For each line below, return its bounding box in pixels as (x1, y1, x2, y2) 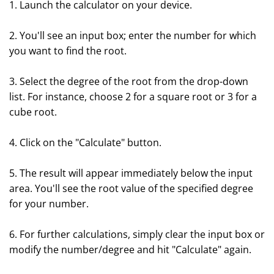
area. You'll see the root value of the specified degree (9, 182, 253, 195)
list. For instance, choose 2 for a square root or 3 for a (9, 90, 257, 103)
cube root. (9, 105, 57, 119)
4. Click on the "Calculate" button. (9, 136, 161, 149)
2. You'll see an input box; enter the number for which (9, 29, 256, 42)
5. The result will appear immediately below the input (9, 166, 253, 180)
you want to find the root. (9, 44, 127, 57)
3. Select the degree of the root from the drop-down (9, 75, 248, 88)
